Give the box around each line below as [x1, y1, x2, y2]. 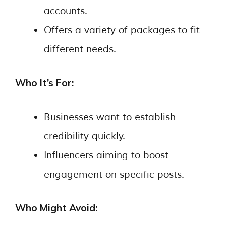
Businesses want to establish [44, 110, 176, 123]
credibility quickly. [44, 130, 125, 142]
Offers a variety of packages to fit [44, 24, 200, 36]
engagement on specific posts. [44, 168, 184, 181]
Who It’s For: [15, 77, 74, 89]
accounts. [44, 5, 87, 17]
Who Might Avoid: [15, 202, 97, 214]
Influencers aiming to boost [44, 149, 168, 161]
